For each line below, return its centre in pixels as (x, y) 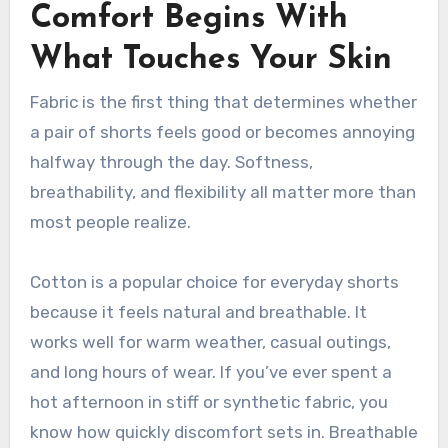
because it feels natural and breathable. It (198, 312)
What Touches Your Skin (210, 59)
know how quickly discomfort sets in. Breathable (223, 432)
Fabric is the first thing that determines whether (223, 102)
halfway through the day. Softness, (171, 162)
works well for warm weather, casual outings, (210, 342)
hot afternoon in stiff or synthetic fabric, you (208, 402)
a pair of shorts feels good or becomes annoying (222, 132)
